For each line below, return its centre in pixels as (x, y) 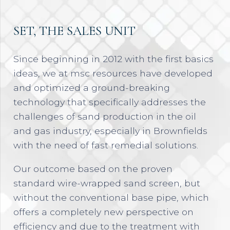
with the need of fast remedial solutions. (106, 145)
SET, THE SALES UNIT (75, 31)
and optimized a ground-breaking (92, 88)
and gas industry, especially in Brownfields (111, 131)
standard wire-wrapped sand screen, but (107, 183)
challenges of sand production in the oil (105, 117)
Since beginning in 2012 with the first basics (114, 59)
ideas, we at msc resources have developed (113, 73)
